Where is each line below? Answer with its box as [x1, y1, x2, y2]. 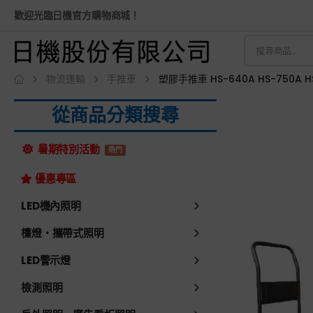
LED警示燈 [21, 253, 71, 268]
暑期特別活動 [37, 142, 100, 156]
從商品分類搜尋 [51, 103, 179, 128]
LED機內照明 [21, 198, 81, 213]
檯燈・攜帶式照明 [21, 226, 104, 240]
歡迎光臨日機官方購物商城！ [14, 8, 140, 22]
